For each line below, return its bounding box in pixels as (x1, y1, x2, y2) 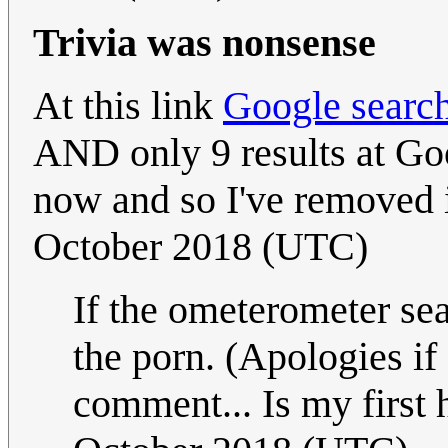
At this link (33, 83, 223, 129)
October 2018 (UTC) (33, 224, 368, 270)
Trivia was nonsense (33, 20, 376, 66)
